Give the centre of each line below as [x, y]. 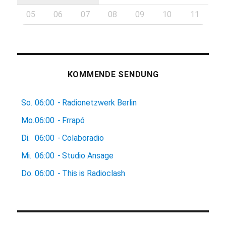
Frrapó [74, 121]
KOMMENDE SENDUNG [113, 75]
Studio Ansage [88, 156]
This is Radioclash [94, 174]
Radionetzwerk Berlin [100, 103]
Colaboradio [83, 138]
